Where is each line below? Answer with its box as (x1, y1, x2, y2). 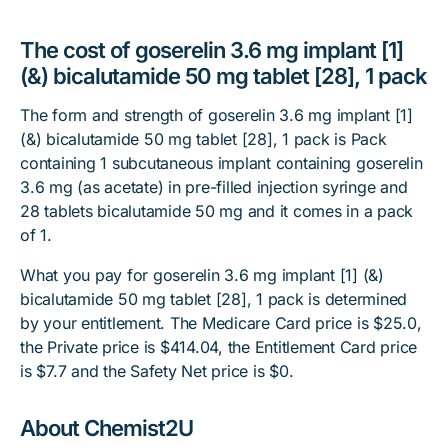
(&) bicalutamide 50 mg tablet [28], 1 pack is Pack (20, 129, 387, 149)
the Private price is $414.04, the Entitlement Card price (20, 337, 417, 357)
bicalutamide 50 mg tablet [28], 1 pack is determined (20, 289, 407, 309)
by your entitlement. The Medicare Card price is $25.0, (20, 313, 422, 333)
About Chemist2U (20, 415, 193, 441)
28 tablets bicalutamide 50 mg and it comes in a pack (20, 201, 413, 221)
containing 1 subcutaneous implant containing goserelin (20, 153, 423, 173)
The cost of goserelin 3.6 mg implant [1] (20, 37, 403, 63)
